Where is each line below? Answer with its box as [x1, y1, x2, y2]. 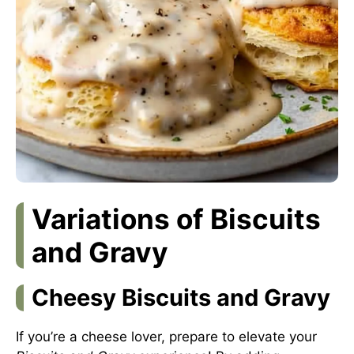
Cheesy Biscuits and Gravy [32, 284, 330, 311]
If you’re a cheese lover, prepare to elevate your [16, 329, 317, 345]
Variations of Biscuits [32, 202, 321, 235]
